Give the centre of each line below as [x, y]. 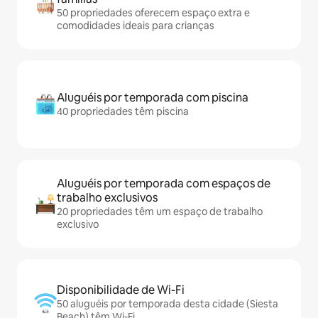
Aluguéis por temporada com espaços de [164, 183]
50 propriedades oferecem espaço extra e [153, 12]
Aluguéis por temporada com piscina [153, 97]
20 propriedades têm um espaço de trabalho [160, 211]
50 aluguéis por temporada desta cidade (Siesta [168, 303]
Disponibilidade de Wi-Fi [121, 290]
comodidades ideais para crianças [136, 25]
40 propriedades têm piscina [123, 111]
